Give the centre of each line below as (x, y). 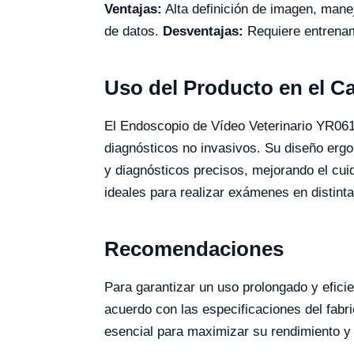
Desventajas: (203, 31)
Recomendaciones (194, 249)
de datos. (134, 31)
